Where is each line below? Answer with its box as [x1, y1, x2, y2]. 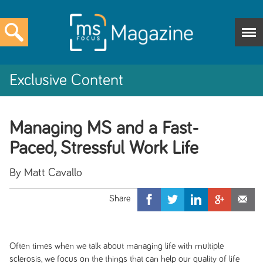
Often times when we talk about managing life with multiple [9, 241, 224, 251]
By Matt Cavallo [9, 167, 82, 178]
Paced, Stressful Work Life [9, 139, 204, 158]
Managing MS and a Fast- [9, 119, 199, 138]
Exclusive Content [9, 72, 123, 89]
